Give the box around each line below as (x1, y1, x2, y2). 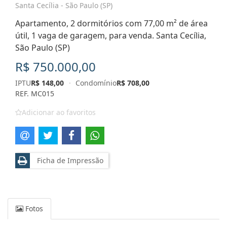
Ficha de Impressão (33, 155, 103, 165)
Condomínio (75, 78, 117, 88)
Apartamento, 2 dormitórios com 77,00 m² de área (15, 18, 208, 29)
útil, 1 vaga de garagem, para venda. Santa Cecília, (15, 30, 206, 41)
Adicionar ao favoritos (22, 107, 96, 117)
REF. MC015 (15, 89, 54, 98)
